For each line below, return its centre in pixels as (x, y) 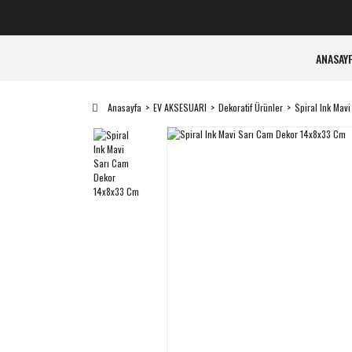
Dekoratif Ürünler (251, 107)
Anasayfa (125, 107)
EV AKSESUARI (180, 107)
